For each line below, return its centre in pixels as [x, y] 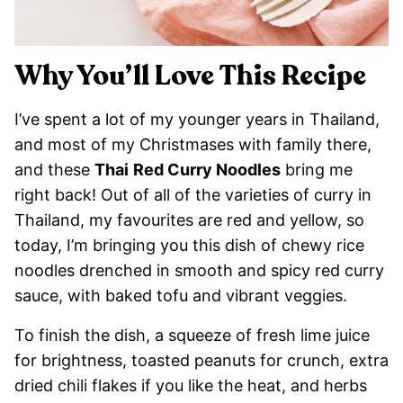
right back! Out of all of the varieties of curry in [193, 195]
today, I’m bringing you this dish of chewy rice [189, 246]
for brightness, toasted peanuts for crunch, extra [201, 361]
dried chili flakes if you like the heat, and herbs [191, 386]
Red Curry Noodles [207, 170]
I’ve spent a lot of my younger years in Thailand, [197, 120]
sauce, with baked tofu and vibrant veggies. [183, 296]
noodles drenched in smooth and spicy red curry [199, 271]
